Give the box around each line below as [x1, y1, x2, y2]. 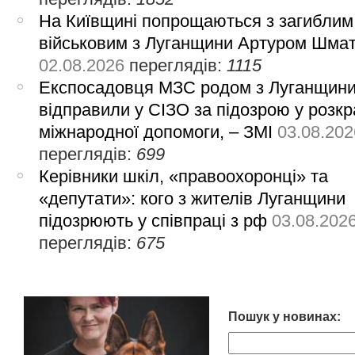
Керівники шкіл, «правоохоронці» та [39, 166, 329, 187]
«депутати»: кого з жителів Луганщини [39, 189, 346, 209]
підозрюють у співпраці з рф [39, 211, 268, 231]
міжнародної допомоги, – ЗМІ [39, 122, 273, 143]
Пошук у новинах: [227, 310, 341, 324]
